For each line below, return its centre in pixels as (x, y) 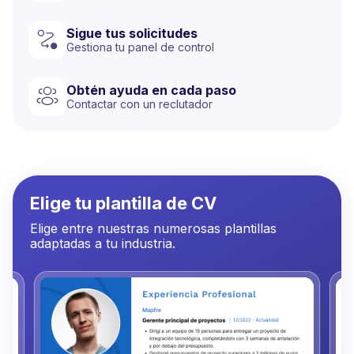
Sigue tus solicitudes (132, 33)
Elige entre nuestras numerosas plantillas (153, 229)
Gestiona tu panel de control (140, 47)
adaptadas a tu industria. (103, 244)
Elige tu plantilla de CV (123, 203)
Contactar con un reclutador (139, 104)
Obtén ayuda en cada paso (151, 90)
